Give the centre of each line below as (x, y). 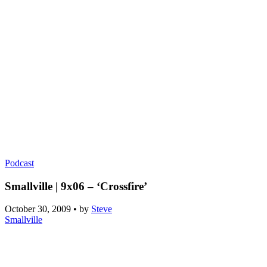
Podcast (19, 163)
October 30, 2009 (38, 209)
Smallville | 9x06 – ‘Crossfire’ (76, 186)
